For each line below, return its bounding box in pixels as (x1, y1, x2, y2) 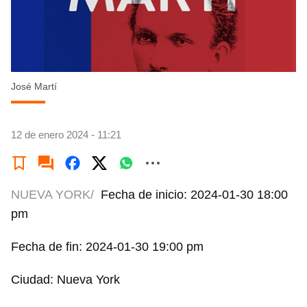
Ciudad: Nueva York (11, 273, 120, 286)
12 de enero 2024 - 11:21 (11, 129, 121, 140)
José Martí (11, 81, 57, 92)
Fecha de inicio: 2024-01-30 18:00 (101, 188, 288, 201)
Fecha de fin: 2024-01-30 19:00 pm (11, 240, 204, 254)
